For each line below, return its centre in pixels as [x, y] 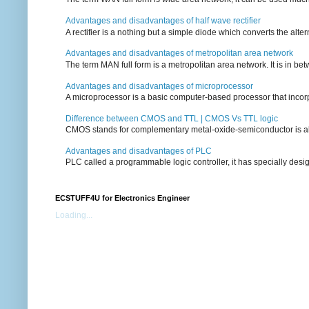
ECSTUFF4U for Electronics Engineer [122, 198]
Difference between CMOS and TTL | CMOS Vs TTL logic [172, 118]
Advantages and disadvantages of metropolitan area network [179, 53]
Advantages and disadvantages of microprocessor [159, 86]
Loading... [74, 215]
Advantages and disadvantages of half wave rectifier [163, 21]
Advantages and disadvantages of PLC [139, 151]
